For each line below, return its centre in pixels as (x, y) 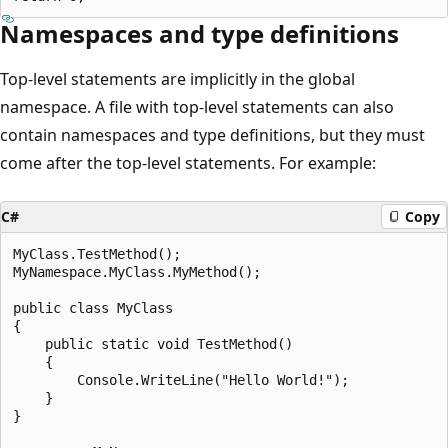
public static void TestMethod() (153, 343)
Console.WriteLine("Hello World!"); (181, 379)
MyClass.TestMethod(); (97, 253)
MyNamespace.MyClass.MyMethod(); (137, 271)
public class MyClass (93, 307)
